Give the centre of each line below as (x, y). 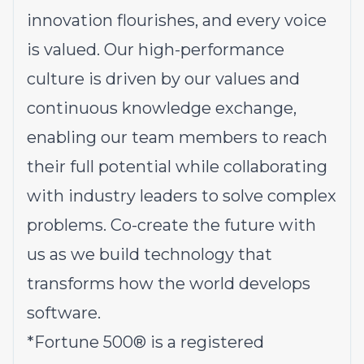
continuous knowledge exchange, (162, 108)
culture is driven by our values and (163, 79)
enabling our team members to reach (177, 137)
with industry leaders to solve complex (182, 196)
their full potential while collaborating (177, 167)
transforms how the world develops (169, 284)
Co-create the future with (213, 225)
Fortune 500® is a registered (149, 342)
